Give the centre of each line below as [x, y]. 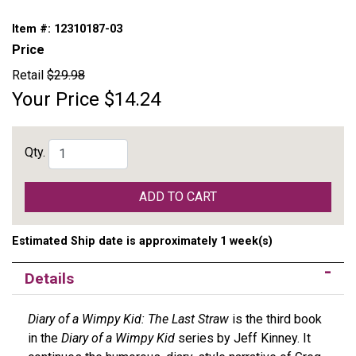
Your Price [56, 99]
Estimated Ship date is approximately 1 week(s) [142, 241]
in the [44, 338]
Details [49, 278]
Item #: [33, 29]
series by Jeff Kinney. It [243, 338]
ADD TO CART [178, 196]
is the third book [275, 319]
